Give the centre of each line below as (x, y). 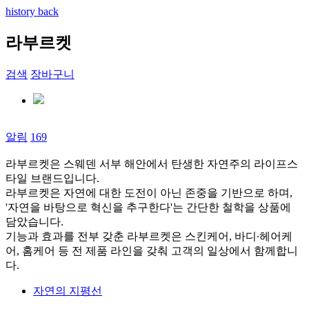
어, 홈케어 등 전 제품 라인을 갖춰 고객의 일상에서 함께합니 (152, 250)
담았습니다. (34, 221)
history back (32, 11)
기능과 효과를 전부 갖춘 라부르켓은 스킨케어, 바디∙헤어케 (149, 236)
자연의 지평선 (68, 290)
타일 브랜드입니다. (52, 178)
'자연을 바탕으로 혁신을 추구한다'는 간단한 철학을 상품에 (148, 207)
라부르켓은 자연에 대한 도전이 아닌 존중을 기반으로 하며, (149, 192)
